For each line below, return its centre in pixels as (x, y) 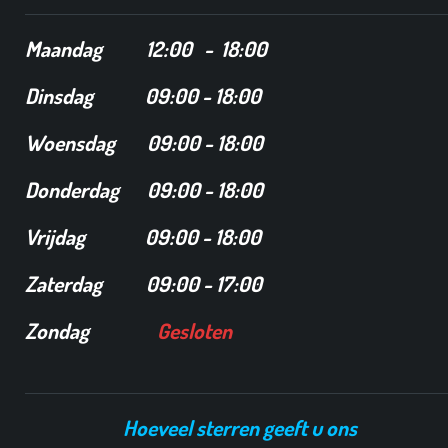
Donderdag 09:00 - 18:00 (146, 189)
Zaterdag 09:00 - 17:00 (143, 283)
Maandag (81, 48)
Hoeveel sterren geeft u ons (240, 427)
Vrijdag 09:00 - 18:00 (145, 236)
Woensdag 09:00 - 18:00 (144, 142)
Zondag (59, 330)
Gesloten (194, 330)
